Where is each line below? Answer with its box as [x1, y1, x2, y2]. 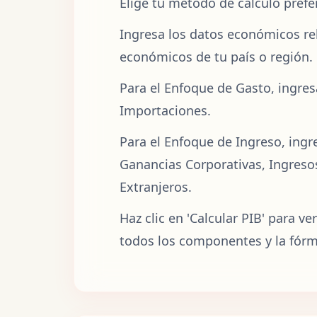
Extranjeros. [120, 178, 192, 195]
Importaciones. [120, 101, 211, 119]
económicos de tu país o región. [120, 47, 313, 65]
